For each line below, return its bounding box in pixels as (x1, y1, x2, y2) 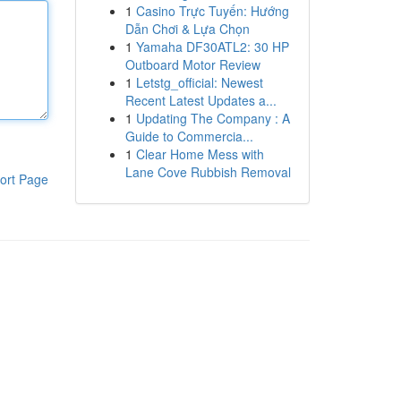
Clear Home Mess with (135, 145, 264, 163)
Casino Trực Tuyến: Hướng (135, 2, 289, 20)
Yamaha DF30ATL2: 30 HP (135, 38, 289, 55)
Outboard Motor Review (124, 55, 260, 73)
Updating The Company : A (135, 109, 290, 127)
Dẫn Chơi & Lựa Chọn (124, 20, 250, 38)
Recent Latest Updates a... (124, 91, 277, 109)
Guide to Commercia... (124, 127, 253, 145)
